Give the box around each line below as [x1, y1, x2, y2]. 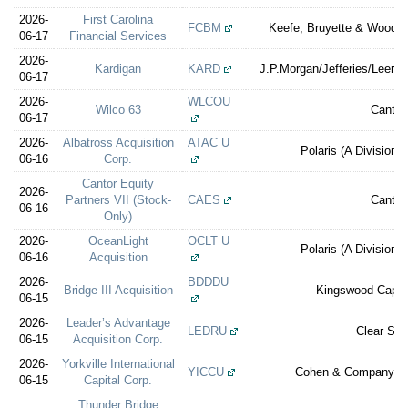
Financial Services [69, 29, 167, 43]
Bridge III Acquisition [63, 283, 173, 297]
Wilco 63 [95, 103, 141, 117]
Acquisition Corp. [73, 332, 163, 346]
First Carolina [83, 13, 153, 26]
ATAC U [188, 136, 229, 149]
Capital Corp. [84, 373, 152, 387]
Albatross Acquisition [62, 136, 174, 149]
